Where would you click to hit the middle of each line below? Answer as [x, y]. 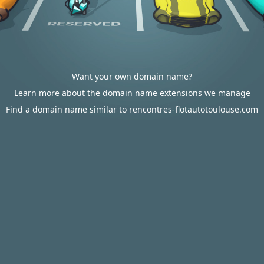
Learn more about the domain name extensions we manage [132, 93]
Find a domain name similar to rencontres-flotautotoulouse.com [132, 109]
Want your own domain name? [132, 76]
